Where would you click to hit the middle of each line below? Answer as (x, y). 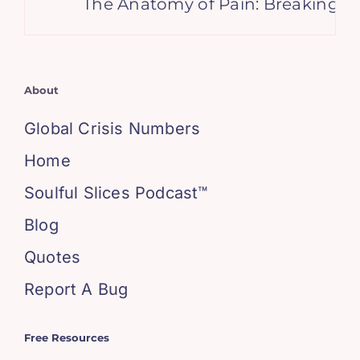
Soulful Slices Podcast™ (116, 193)
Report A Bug (76, 290)
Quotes (52, 258)
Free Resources (66, 338)
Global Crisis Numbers (112, 129)
